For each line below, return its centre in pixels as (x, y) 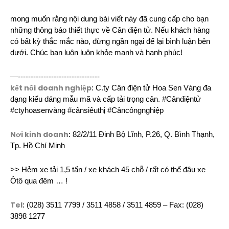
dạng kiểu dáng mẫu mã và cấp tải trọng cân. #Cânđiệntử (106, 99)
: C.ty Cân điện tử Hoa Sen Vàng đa (151, 88)
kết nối (23, 88)
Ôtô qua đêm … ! (39, 181)
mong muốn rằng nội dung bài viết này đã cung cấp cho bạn (109, 19)
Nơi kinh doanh (39, 134)
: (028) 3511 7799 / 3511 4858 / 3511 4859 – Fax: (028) (113, 205)
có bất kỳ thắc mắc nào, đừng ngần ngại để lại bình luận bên (110, 41)
